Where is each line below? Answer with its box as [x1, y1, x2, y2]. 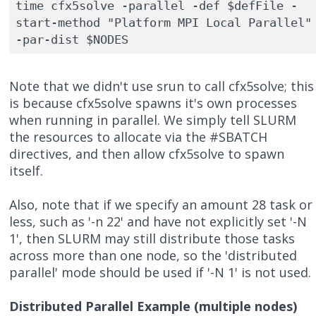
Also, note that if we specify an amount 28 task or [9, 196, 313, 214]
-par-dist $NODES [15, 32, 128, 47]
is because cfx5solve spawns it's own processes [9, 95, 298, 112]
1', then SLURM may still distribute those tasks [9, 230, 296, 248]
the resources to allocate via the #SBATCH [9, 128, 268, 146]
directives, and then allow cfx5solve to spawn [9, 145, 285, 163]
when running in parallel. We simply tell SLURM [9, 111, 297, 129]
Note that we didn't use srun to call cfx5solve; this [9, 78, 315, 95]
